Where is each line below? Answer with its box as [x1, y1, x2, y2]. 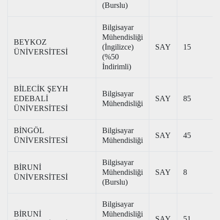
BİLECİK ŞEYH [14, 84, 68, 93]
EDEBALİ [14, 94, 48, 103]
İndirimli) [102, 62, 131, 71]
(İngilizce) [102, 43, 134, 51]
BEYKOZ [14, 38, 47, 46]
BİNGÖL [14, 126, 44, 135]
